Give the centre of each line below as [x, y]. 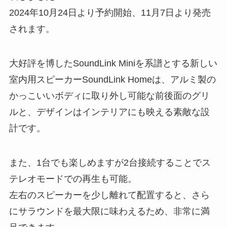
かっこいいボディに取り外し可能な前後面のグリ [109, 96]
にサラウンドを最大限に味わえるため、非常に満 [109, 211]
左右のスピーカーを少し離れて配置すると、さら [109, 195]
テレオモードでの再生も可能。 [73, 179]
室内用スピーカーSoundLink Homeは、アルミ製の [112, 79]
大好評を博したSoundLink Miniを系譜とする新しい [113, 63]
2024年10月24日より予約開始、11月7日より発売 [110, 12]
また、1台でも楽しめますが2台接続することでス [110, 162]
